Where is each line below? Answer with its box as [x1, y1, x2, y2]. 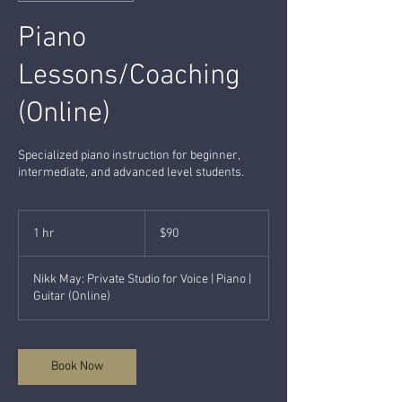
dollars [144, 230, 172, 240]
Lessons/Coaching [18, 58, 240, 93]
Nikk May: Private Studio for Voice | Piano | [33, 271, 251, 287]
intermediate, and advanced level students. [18, 164, 244, 180]
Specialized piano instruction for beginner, [18, 147, 240, 163]
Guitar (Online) [33, 288, 110, 304]
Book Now [51, 358, 103, 374]
